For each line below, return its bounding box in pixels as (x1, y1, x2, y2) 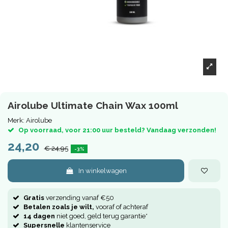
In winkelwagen (78, 167, 127, 175)
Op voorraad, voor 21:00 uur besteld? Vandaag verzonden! (18, 126, 216, 134)
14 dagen (23, 212, 55, 220)
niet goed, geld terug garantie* (55, 212, 148, 220)
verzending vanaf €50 (44, 194, 114, 202)
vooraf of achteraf (94, 203, 148, 211)
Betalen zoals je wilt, (23, 203, 94, 211)
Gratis (23, 194, 44, 202)
